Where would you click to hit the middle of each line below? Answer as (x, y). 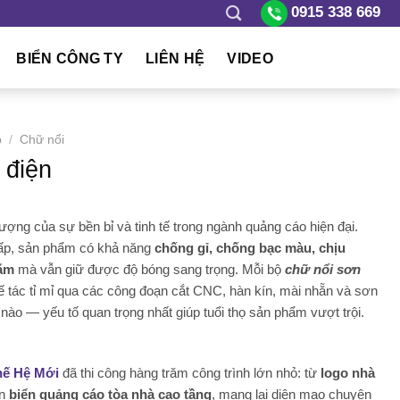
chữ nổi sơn (323, 270)
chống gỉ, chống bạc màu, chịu (250, 248)
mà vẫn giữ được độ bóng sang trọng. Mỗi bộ (150, 270)
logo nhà (348, 372)
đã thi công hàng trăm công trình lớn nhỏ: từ (190, 372)
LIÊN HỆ (175, 58)
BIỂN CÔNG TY (70, 58)
